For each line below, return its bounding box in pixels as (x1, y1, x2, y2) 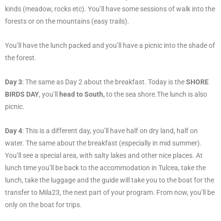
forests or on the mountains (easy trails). (5, 17, 129, 25)
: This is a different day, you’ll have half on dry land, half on (22, 126, 198, 135)
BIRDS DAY (5, 90, 39, 98)
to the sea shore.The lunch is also (105, 90, 207, 98)
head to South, (59, 90, 105, 98)
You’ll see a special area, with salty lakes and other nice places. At (5, 151, 203, 159)
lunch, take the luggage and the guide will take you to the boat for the (5, 176, 214, 184)
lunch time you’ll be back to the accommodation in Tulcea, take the (5, 163, 206, 172)
